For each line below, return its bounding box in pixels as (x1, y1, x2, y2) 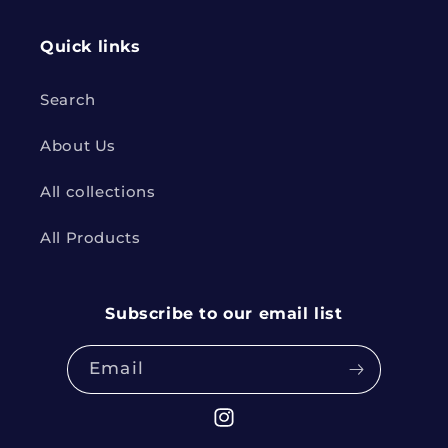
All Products (40, 229, 141, 248)
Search (40, 91, 96, 110)
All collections (40, 183, 156, 202)
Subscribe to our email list (105, 303, 343, 323)
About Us (40, 137, 117, 156)
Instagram (211, 418, 296, 437)
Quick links (40, 36, 141, 56)
